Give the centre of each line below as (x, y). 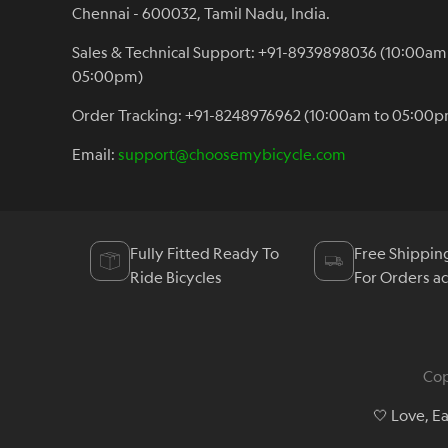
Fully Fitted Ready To (204, 253)
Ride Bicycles (175, 277)
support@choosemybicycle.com (232, 154)
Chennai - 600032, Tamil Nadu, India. (201, 13)
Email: (95, 154)
